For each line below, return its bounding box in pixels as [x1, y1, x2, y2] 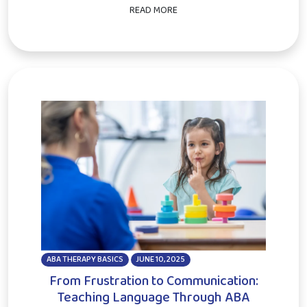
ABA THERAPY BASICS [46, 253, 123, 267]
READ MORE [130, 2, 177, 18]
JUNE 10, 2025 [136, 253, 186, 267]
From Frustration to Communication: [49, 270, 258, 293]
